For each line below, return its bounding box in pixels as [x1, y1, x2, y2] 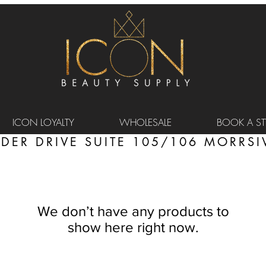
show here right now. [67, 219, 199, 235]
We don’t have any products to [37, 203, 229, 219]
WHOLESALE [119, 116, 172, 129]
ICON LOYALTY [12, 116, 74, 129]
